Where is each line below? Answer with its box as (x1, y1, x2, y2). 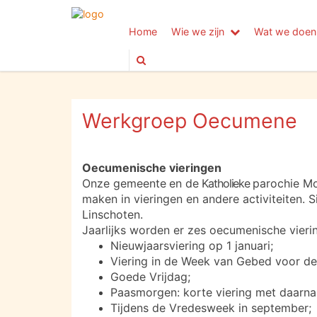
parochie (252, 176, 299, 190)
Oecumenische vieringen (82, 161, 221, 175)
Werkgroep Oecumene (82, 108, 297, 133)
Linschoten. (82, 207, 143, 221)
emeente (120, 176, 170, 190)
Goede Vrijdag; (110, 270, 190, 284)
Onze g (82, 176, 120, 190)
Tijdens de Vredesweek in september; (110, 301, 311, 315)
